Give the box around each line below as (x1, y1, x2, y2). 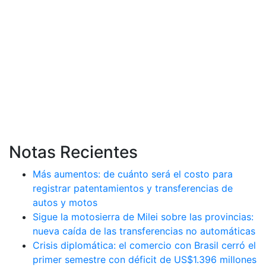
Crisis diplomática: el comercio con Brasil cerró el (33, 239, 256, 251)
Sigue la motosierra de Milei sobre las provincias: (33, 210, 254, 223)
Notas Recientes (9, 141, 138, 162)
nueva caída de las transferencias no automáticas (33, 224, 255, 237)
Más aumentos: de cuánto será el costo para (33, 167, 233, 180)
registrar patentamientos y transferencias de (33, 182, 233, 194)
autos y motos (33, 196, 97, 208)
